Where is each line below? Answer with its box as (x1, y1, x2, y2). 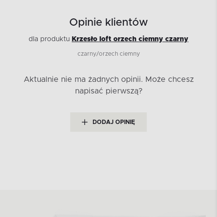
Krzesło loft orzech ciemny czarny (72, 36, 188, 43)
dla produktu (29, 36, 72, 43)
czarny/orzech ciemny (77, 51, 140, 57)
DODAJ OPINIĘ (93, 119, 135, 125)
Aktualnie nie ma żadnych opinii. (23, 76, 145, 84)
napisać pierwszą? (75, 87, 142, 95)
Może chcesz (145, 76, 194, 84)
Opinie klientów (69, 17, 148, 29)
